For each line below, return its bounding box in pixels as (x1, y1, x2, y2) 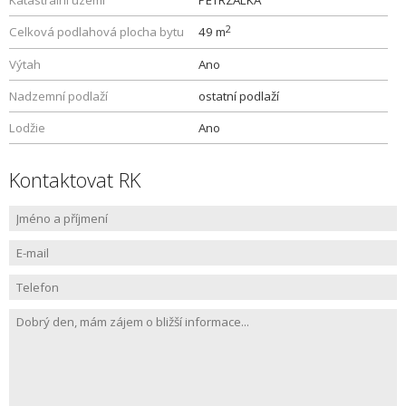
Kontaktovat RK (9, 166, 140, 193)
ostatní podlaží (198, 88, 279, 104)
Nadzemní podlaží (9, 88, 108, 104)
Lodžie (9, 120, 45, 136)
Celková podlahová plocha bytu (9, 24, 184, 40)
